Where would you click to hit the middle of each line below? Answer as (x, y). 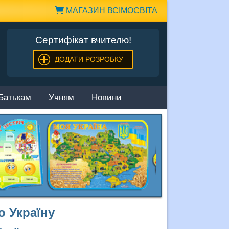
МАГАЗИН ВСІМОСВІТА (111, 10)
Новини (107, 98)
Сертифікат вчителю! (83, 40)
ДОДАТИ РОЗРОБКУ (89, 59)
